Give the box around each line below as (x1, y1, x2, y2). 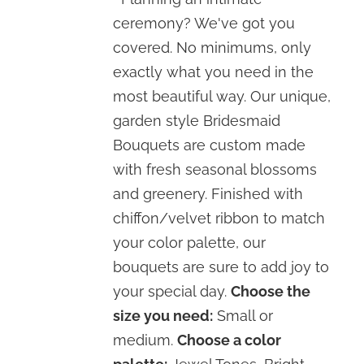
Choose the (231, 283, 311, 300)
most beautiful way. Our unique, (113, 88, 331, 105)
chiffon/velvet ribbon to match (113, 210, 326, 227)
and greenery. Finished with (113, 185, 304, 202)
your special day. (113, 283, 232, 300)
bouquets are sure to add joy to (113, 258, 330, 275)
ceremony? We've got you (113, 15, 296, 32)
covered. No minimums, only (113, 39, 312, 56)
